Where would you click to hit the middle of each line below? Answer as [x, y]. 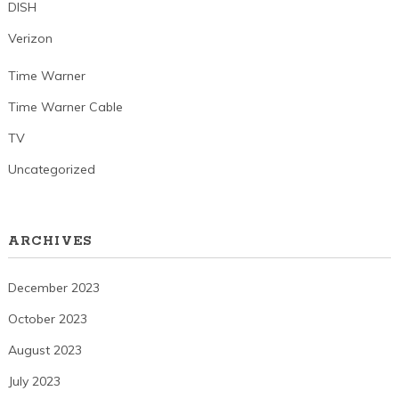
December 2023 [53, 287]
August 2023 [45, 350]
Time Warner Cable [65, 107]
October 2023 [47, 318]
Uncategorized [51, 170]
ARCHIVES [49, 241]
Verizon [30, 39]
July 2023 [34, 381]
